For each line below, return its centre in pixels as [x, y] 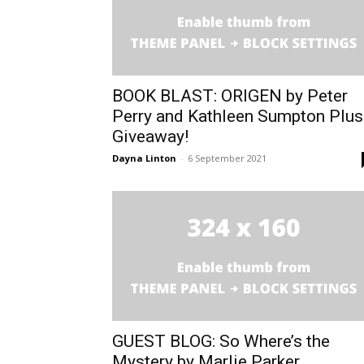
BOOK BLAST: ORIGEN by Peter [230, 95]
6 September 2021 [227, 158]
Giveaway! [150, 136]
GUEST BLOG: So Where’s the [221, 341]
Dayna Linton [144, 158]
